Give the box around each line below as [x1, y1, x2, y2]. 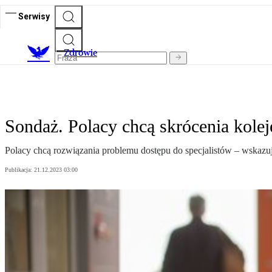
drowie [69, 47, 97, 59]
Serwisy [18, 11, 50, 21]
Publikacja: [5, 166, 34, 174]
